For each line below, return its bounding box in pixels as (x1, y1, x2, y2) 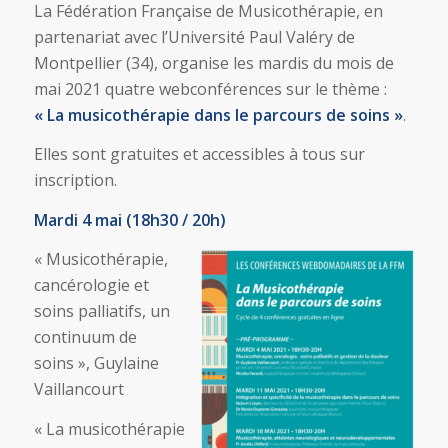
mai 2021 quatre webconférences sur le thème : (33, 77, 387, 100)
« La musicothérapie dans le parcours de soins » (33, 103, 403, 126)
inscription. (33, 169, 117, 192)
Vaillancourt (33, 378, 124, 401)
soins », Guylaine (33, 352, 159, 375)
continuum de (33, 326, 137, 349)
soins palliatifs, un (33, 300, 170, 323)
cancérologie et (33, 274, 149, 297)
